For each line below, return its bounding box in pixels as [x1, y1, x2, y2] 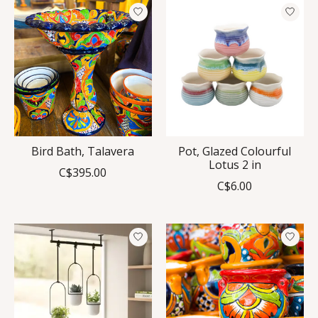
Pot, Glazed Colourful [178, 143, 292, 159]
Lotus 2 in [208, 156, 261, 172]
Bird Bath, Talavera [31, 143, 135, 159]
